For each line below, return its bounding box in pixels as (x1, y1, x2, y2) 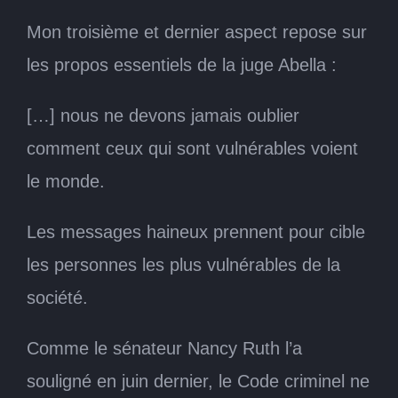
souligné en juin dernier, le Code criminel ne (27, 370, 370, 391)
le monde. (27, 171, 105, 191)
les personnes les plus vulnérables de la (27, 254, 340, 275)
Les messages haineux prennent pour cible (27, 221, 365, 242)
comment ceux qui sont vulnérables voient (27, 138, 358, 158)
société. (27, 287, 88, 307)
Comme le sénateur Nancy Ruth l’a (27, 338, 302, 358)
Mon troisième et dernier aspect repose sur (27, 21, 367, 42)
